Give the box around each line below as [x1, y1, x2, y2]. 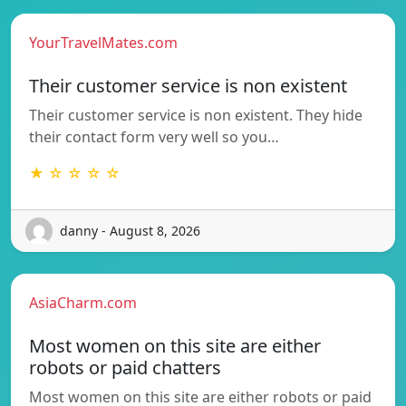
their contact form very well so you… [29, 126, 279, 147]
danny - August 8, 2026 [60, 222, 200, 240]
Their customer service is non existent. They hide [29, 104, 362, 125]
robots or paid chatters [29, 354, 221, 380]
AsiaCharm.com [29, 292, 137, 313]
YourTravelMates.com [29, 32, 178, 53]
